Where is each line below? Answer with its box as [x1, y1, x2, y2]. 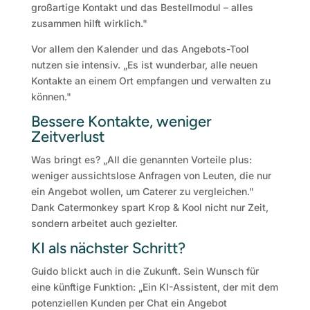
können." [30, 91, 71, 103]
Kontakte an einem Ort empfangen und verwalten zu [30, 75, 271, 87]
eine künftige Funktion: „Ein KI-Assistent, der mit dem [30, 281, 278, 293]
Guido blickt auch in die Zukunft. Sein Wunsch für [30, 265, 259, 277]
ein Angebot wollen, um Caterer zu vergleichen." [30, 185, 254, 198]
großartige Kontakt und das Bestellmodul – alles [30, 1, 253, 14]
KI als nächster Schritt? [30, 239, 185, 258]
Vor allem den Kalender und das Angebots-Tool [30, 43, 249, 55]
